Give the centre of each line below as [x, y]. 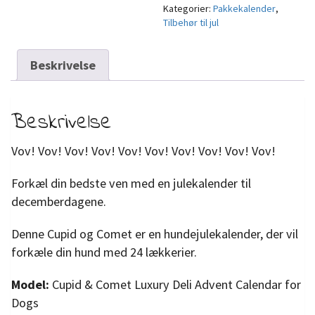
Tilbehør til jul [191, 23]
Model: [30, 284]
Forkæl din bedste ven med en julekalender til [131, 183]
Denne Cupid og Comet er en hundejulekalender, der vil [155, 233]
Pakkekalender [245, 9]
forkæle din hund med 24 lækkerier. [104, 252]
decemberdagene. [59, 201]
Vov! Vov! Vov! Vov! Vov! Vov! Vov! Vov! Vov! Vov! [143, 150]
